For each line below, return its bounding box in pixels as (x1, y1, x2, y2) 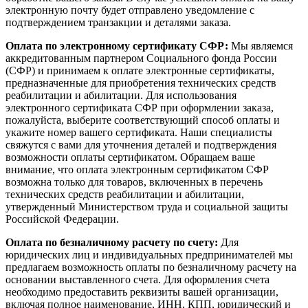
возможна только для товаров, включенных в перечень (5, 176, 263, 188)
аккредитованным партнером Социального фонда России (5, 52, 277, 65)
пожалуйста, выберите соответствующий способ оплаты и (5, 114, 280, 126)
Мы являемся (228, 40, 293, 52)
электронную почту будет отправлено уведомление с (5, 4, 254, 16)
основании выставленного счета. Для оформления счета (5, 274, 269, 286)
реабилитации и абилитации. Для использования (5, 89, 236, 102)
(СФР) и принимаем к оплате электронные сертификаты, (5, 65, 274, 77)
